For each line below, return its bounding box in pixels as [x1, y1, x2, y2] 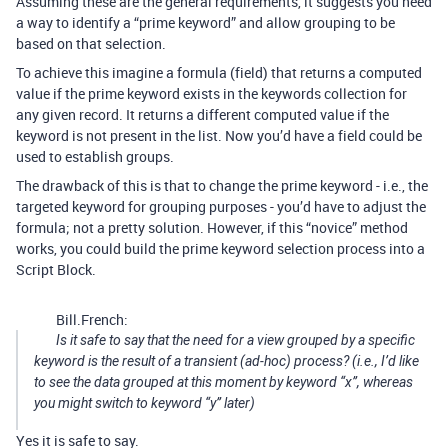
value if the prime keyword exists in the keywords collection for [16, 83, 407, 103]
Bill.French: [56, 309, 128, 329]
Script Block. [16, 259, 96, 279]
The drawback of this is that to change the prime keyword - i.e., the [16, 175, 428, 195]
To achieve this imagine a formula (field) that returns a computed [16, 62, 422, 82]
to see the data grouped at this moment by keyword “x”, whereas [34, 373, 413, 390]
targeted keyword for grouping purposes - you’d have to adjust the [16, 196, 426, 216]
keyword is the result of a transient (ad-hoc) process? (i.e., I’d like [34, 352, 419, 369]
